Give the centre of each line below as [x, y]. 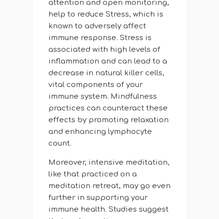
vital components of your [95, 85]
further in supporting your [98, 198]
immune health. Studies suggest [108, 210]
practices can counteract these [108, 109]
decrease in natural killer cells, [106, 73]
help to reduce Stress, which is [106, 15]
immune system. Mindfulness [102, 97]
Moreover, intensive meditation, [109, 163]
